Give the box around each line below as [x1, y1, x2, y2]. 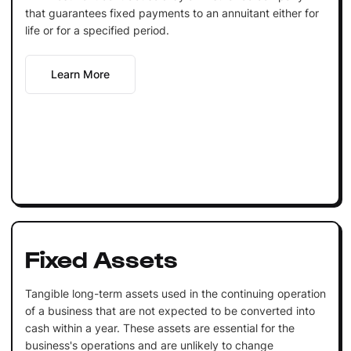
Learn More [50, 67, 110, 81]
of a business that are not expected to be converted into [24, 303, 315, 317]
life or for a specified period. [24, 23, 169, 37]
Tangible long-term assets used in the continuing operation [24, 286, 326, 300]
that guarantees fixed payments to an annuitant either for [24, 5, 319, 20]
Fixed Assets [24, 243, 178, 272]
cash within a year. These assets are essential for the [24, 320, 295, 335]
